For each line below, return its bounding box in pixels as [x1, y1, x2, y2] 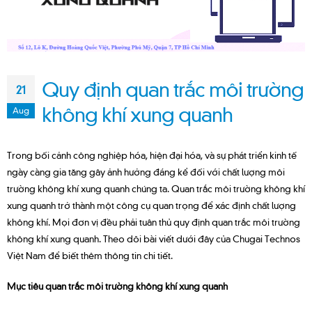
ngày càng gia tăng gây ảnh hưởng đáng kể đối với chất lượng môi [7, 165, 285, 178]
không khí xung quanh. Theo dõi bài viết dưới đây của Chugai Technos [7, 232, 300, 245]
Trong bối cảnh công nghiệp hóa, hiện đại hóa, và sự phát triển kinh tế [7, 148, 297, 162]
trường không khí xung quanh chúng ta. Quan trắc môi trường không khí [7, 182, 305, 195]
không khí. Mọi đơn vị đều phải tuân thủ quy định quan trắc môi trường [7, 215, 300, 228]
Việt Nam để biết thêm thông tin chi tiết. [7, 249, 173, 262]
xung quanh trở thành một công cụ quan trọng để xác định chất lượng [7, 198, 296, 212]
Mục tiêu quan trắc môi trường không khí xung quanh [7, 279, 228, 292]
